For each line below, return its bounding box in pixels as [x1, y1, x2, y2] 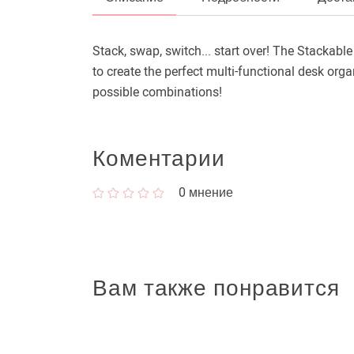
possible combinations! [92, 85, 222, 100]
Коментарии [92, 145, 225, 171]
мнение [186, 185, 233, 200]
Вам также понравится [92, 275, 340, 301]
